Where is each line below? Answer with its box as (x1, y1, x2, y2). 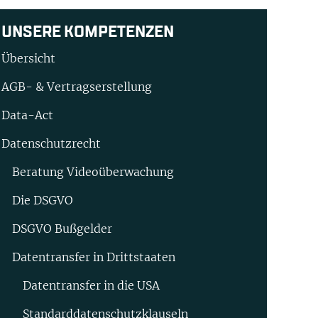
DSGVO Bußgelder (12, 221, 112, 236)
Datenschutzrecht (1, 136, 101, 151)
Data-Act (1, 108, 53, 123)
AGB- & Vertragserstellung (1, 79, 152, 94)
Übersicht (1, 51, 55, 66)
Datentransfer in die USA (23, 278, 160, 293)
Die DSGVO (12, 193, 73, 208)
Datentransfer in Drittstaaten (12, 250, 175, 265)
